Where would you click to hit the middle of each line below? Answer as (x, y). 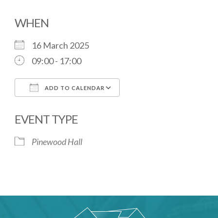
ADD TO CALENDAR (74, 88)
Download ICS (59, 107)
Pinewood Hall (57, 142)
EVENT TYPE (46, 119)
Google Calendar (161, 107)
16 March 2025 (63, 45)
